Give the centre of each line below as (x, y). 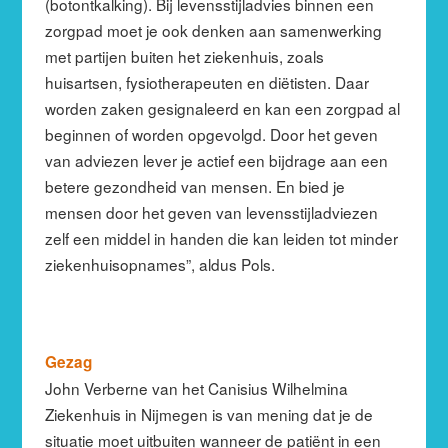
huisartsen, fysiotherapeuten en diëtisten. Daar (206, 81)
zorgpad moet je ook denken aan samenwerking (213, 29)
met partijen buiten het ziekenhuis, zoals (184, 55)
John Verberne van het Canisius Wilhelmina (196, 387)
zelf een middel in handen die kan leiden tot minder (221, 237)
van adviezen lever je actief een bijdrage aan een (216, 159)
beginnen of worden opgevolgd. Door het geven (211, 133)
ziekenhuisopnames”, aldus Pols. (159, 263)
